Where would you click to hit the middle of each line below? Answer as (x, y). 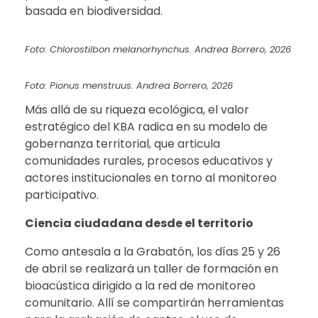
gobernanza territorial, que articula (122, 144)
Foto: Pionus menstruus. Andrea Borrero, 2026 (129, 86)
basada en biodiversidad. (94, 11)
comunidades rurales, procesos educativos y (149, 161)
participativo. (62, 195)
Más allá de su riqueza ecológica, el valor (137, 110)
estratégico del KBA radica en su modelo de (146, 127)
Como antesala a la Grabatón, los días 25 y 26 (153, 252)
